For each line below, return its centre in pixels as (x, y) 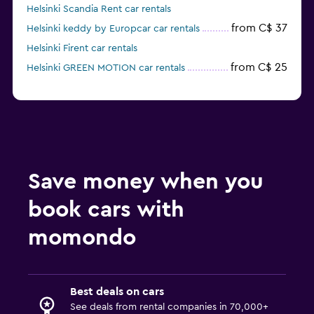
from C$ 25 (259, 68)
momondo (82, 238)
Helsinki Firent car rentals (82, 49)
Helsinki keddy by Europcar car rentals (113, 29)
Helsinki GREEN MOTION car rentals (106, 68)
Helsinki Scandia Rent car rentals (99, 9)
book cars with (106, 210)
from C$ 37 (259, 28)
